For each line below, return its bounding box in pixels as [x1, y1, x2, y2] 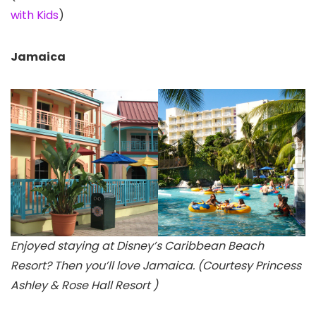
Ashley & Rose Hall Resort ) [11, 277, 158, 294]
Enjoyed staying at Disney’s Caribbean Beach [11, 238, 264, 255]
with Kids [11, 7, 59, 24]
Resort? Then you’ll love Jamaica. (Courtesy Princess [11, 257, 301, 274]
